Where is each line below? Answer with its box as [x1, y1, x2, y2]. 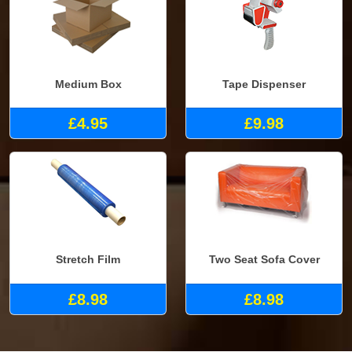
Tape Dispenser [222, 77, 306, 90]
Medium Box [54, 77, 122, 90]
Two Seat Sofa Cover [208, 253, 320, 266]
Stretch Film [56, 253, 120, 266]
